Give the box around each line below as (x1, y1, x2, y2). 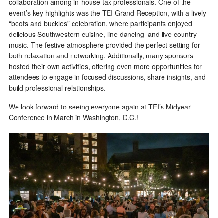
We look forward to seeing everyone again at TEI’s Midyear (9, 102, 191, 112)
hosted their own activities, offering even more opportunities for (9, 61, 202, 71)
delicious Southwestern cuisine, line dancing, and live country (9, 29, 197, 39)
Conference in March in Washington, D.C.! (9, 112, 138, 123)
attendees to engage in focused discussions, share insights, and (9, 72, 206, 82)
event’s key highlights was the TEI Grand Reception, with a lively (9, 7, 206, 18)
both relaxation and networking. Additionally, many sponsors (9, 50, 193, 60)
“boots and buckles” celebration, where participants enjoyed (9, 18, 192, 28)
